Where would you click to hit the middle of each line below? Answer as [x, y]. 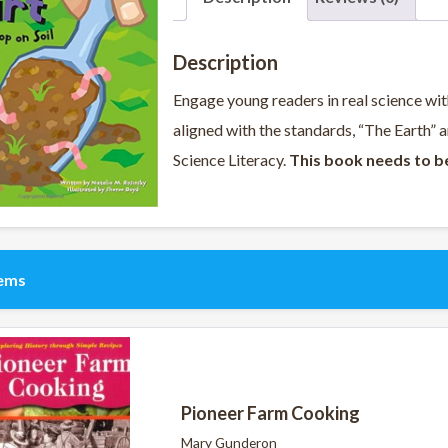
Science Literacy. [231, 159]
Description [225, 61]
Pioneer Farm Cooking [270, 412]
